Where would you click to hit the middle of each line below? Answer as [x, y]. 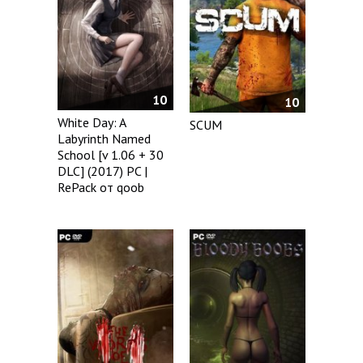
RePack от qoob [101, 188]
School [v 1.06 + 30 [111, 155]
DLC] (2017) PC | [102, 171]
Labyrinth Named [104, 139]
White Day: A [92, 123]
